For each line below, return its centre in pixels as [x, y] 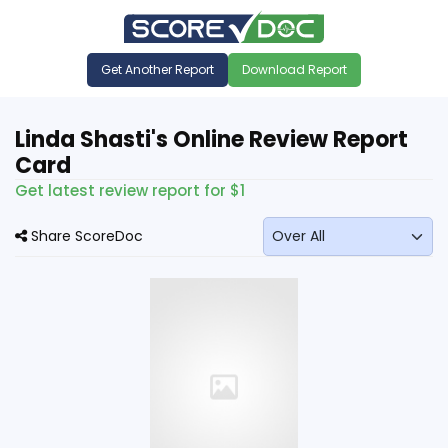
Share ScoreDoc [85, 235]
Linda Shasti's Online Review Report [211, 139]
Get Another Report [157, 69]
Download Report [294, 69]
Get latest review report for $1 [130, 190]
